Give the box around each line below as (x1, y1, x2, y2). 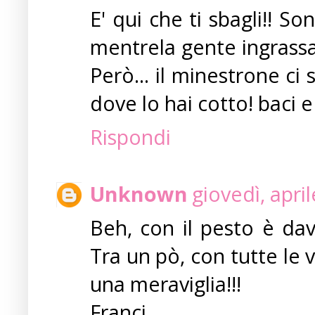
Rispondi (90, 122, 171, 150)
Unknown (90, 180, 188, 208)
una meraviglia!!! (90, 270, 241, 298)
